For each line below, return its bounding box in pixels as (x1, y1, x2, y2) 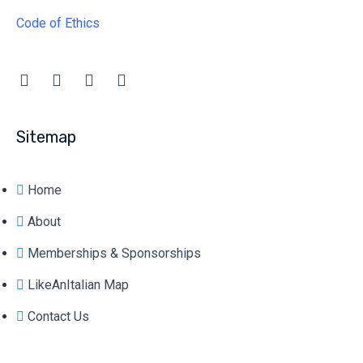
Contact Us (28, 308, 89, 324)
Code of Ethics (16, 15, 100, 31)
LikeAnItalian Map (28, 276, 129, 293)
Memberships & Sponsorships (28, 245, 201, 261)
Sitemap (16, 126, 76, 147)
